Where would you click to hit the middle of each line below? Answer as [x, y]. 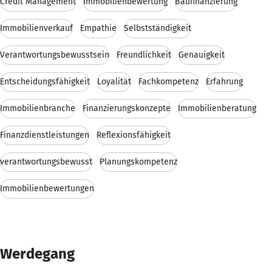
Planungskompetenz [138, 161]
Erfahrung [224, 81]
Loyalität [114, 81]
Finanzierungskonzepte [127, 108]
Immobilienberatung [217, 108]
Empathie [98, 28]
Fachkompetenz [168, 81]
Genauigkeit [202, 55]
